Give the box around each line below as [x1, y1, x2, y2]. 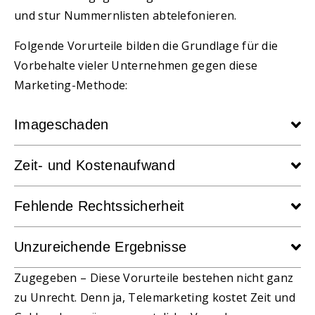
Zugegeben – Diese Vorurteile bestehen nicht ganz [14, 270, 294, 286]
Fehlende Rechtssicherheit [14, 198, 185, 214]
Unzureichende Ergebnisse [14, 239, 187, 255]
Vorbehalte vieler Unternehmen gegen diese [14, 57, 258, 73]
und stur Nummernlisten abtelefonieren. [14, 8, 237, 24]
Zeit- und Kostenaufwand [14, 157, 175, 174]
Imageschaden [14, 117, 109, 133]
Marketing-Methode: [14, 77, 128, 93]
